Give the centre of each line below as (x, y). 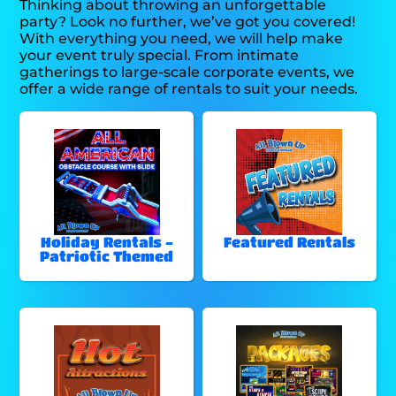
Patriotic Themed (107, 256)
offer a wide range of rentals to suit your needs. (189, 89)
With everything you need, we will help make (182, 39)
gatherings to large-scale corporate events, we (187, 72)
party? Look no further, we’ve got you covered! (188, 22)
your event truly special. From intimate (160, 56)
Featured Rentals (289, 242)
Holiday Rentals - (107, 242)
